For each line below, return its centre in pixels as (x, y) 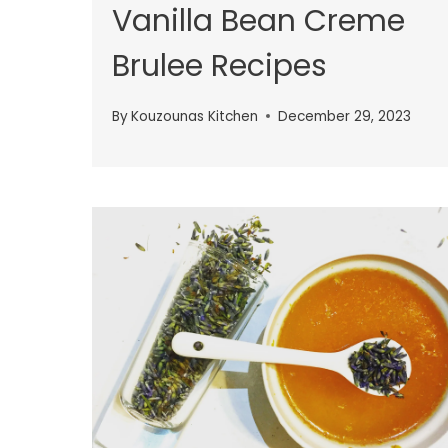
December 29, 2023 (345, 116)
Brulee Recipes (219, 66)
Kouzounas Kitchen (195, 116)
